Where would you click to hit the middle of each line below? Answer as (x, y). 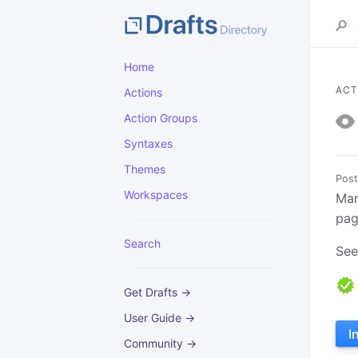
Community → (160, 343)
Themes (145, 169)
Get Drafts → (157, 292)
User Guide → (159, 318)
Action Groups (161, 118)
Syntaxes (148, 143)
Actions (143, 92)
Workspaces (156, 195)
